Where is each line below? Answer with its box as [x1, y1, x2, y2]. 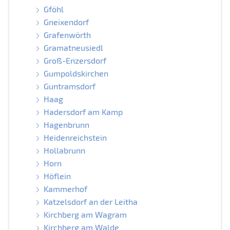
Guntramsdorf [43, 81, 95, 91]
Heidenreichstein [43, 132, 107, 142]
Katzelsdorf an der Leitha [43, 196, 138, 206]
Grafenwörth [43, 29, 91, 40]
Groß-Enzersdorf [43, 55, 106, 65]
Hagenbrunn [43, 119, 89, 129]
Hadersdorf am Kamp [43, 106, 123, 117]
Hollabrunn [43, 145, 85, 155]
